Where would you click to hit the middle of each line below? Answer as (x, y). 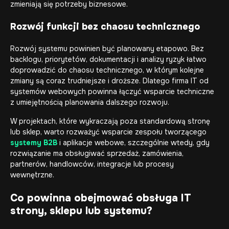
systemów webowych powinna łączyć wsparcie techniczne (112, 91)
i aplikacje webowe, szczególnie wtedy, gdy (133, 143)
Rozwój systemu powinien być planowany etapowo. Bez (107, 49)
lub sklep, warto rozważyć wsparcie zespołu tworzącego (108, 132)
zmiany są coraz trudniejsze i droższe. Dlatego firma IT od (109, 81)
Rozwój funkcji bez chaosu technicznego (105, 27)
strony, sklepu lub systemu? (81, 211)
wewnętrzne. (32, 175)
